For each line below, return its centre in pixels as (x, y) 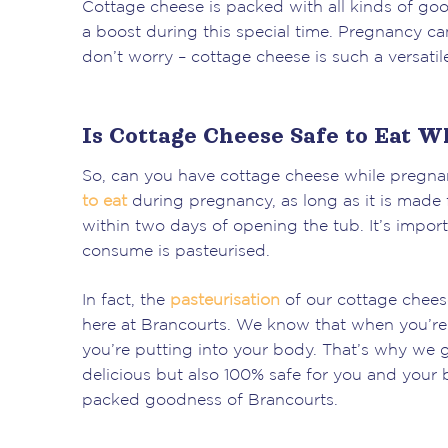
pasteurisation (225, 300)
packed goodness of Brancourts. (210, 400)
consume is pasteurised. (176, 251)
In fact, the (126, 300)
